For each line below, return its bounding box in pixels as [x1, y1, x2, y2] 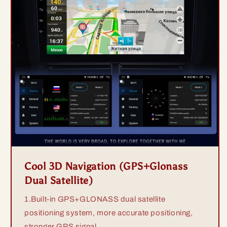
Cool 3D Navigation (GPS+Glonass [24, 160, 188, 173]
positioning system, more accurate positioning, [24, 209, 193, 217]
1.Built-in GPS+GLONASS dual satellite [24, 195, 166, 204]
